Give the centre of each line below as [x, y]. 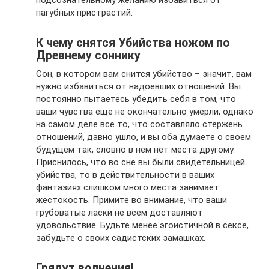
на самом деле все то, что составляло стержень [139, 124]
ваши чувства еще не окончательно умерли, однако [145, 112]
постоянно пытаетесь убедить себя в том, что [136, 99]
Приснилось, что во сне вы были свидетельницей [141, 162]
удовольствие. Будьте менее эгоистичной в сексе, [142, 225]
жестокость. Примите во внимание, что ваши [131, 200]
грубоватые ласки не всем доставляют [119, 213]
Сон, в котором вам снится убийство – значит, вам [144, 74]
